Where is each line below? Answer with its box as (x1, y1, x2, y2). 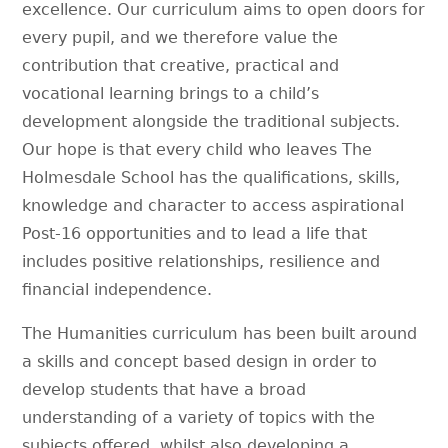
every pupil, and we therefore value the (22, 27, 339, 47)
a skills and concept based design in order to (22, 351, 378, 371)
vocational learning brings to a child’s (22, 83, 320, 103)
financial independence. (22, 279, 213, 299)
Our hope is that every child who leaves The (22, 139, 373, 159)
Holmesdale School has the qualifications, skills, (22, 167, 401, 187)
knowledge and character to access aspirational (22, 195, 405, 215)
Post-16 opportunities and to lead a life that (22, 223, 368, 243)
